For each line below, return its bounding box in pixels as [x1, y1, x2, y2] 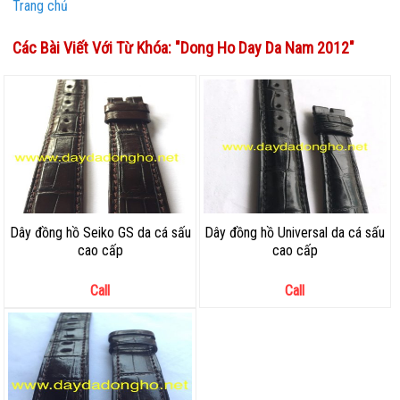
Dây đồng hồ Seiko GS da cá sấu [9, 224, 191, 241]
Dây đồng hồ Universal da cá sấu [204, 224, 386, 241]
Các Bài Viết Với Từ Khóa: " [12, 38, 181, 57]
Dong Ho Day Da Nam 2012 [180, 38, 350, 57]
